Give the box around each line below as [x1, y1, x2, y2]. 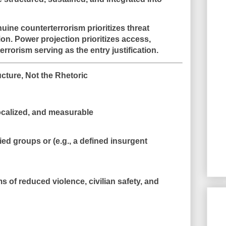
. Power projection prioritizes [11, 35, 122, 43]
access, [122, 35, 151, 43]
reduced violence [18, 177, 85, 186]
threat [127, 24, 149, 32]
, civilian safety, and [84, 177, 159, 186]
